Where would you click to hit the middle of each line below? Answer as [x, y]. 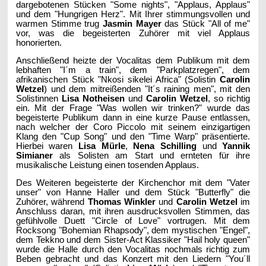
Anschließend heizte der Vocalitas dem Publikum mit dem [133, 60]
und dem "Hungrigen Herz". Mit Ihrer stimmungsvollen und [133, 14]
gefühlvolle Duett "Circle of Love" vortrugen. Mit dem [133, 221]
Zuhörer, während [52, 202]
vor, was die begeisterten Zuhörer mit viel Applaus [133, 33]
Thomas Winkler [121, 202]
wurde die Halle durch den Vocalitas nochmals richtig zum [133, 249]
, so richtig [229, 98]
